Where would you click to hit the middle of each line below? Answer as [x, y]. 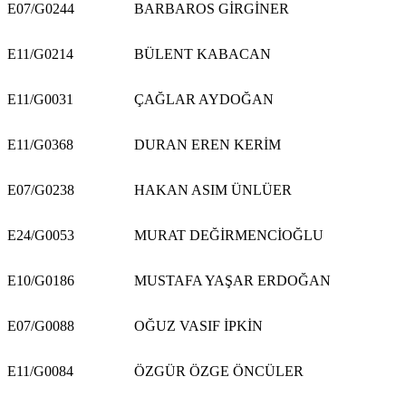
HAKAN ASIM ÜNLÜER [213, 189]
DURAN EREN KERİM [208, 144]
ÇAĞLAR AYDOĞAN [204, 99]
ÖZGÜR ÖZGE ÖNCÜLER [219, 371]
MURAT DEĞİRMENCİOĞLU [229, 235]
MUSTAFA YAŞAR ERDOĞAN [232, 280]
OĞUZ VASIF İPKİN [198, 325]
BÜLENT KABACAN [203, 53]
